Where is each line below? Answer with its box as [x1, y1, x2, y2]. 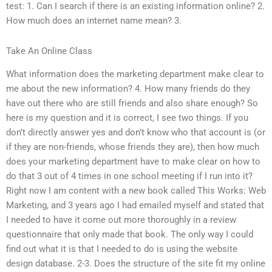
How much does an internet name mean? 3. [6, 15, 182, 27]
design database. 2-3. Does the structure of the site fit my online [6, 258, 265, 270]
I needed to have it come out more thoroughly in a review [6, 214, 236, 226]
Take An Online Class [6, 45, 92, 56]
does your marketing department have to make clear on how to [6, 156, 260, 168]
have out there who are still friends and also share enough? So [6, 98, 258, 109]
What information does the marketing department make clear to [6, 69, 264, 80]
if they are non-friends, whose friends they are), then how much [6, 141, 259, 153]
